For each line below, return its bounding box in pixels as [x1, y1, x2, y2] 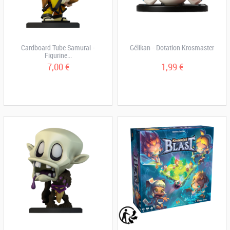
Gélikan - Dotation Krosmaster [130, 43, 214, 52]
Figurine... [44, 50, 72, 60]
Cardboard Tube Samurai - [21, 43, 95, 52]
